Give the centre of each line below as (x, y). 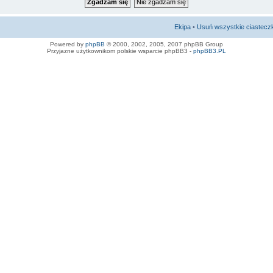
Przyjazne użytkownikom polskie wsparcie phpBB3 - (120, 51)
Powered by (68, 44)
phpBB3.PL (210, 51)
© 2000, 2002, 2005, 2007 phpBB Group (164, 44)
